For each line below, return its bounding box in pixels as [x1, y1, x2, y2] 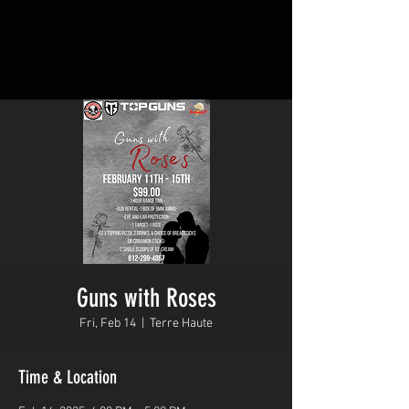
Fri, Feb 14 [79, 316, 136, 331]
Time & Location [18, 366, 117, 388]
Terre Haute [150, 316, 213, 331]
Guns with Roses [76, 283, 216, 313]
